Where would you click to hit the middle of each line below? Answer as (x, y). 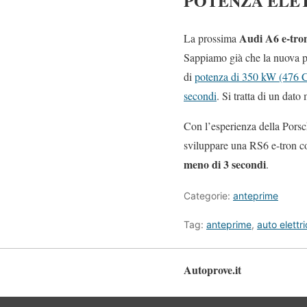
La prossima (211, 38)
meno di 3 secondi (225, 164)
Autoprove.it (212, 269)
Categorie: (208, 195)
